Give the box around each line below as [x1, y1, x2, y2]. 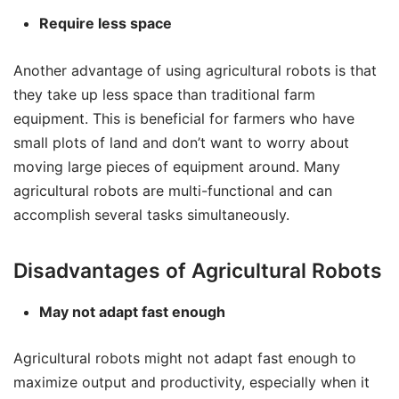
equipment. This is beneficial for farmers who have [13, 109, 354, 127]
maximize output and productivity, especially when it [13, 373, 370, 392]
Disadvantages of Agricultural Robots [13, 257, 382, 283]
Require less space [38, 13, 172, 32]
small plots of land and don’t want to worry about [13, 133, 349, 151]
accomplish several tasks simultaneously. [13, 205, 289, 224]
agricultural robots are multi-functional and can [13, 181, 332, 199]
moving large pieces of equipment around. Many [13, 157, 340, 175]
